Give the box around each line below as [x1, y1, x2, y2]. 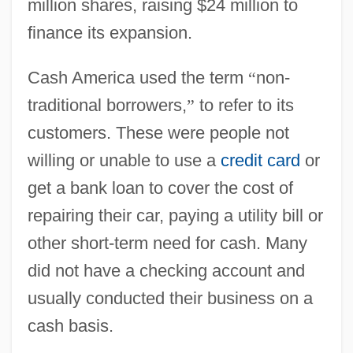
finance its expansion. [27, 22, 192, 43]
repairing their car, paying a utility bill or [27, 205, 323, 225]
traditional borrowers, [27, 95, 187, 115]
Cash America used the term [27, 67, 248, 87]
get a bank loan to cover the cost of [27, 177, 293, 198]
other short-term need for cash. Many [27, 232, 307, 253]
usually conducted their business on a [27, 288, 313, 308]
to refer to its [194, 95, 294, 115]
